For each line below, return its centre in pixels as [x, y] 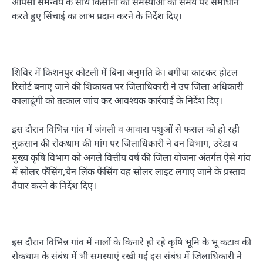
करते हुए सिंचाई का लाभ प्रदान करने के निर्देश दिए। [97, 16]
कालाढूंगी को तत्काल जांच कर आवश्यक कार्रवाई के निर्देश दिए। [117, 101]
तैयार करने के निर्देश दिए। [54, 185]
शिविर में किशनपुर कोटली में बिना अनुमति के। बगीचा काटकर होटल [125, 73]
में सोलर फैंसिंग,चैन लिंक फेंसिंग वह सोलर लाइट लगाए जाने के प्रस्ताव [129, 171]
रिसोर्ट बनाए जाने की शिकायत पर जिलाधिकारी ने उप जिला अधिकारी [127, 87]
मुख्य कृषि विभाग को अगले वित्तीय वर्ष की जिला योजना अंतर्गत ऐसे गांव [131, 157]
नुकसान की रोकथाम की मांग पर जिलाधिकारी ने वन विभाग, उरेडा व [125, 143]
